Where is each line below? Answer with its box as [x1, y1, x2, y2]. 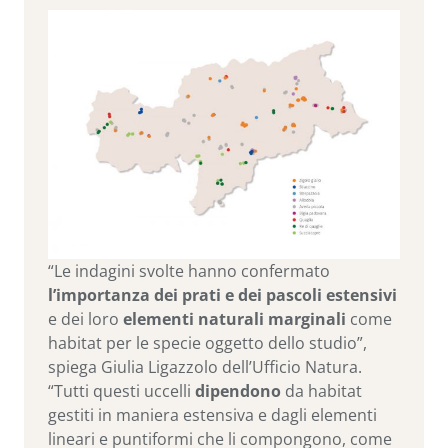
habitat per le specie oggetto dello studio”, [48, 332, 367, 355]
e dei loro [48, 308, 123, 331]
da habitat [281, 380, 362, 403]
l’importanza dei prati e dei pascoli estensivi [48, 284, 397, 307]
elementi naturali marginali [123, 308, 346, 331]
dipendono [195, 380, 281, 403]
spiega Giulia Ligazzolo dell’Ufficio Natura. [48, 356, 362, 379]
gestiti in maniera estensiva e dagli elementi [48, 404, 377, 427]
